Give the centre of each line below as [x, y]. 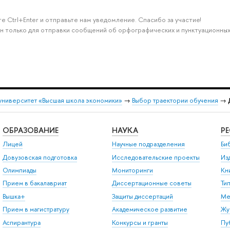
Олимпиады [19, 170]
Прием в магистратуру [36, 209]
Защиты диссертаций [142, 196]
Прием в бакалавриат [34, 183]
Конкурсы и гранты [140, 222]
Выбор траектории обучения [175, 101]
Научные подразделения [148, 144]
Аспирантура [21, 222]
